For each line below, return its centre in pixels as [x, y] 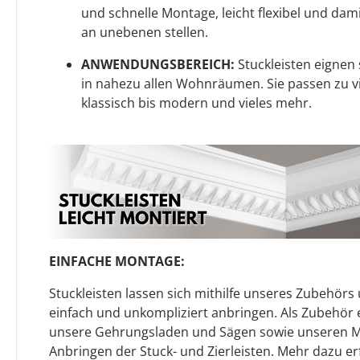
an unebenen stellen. [145, 32]
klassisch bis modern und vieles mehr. [196, 102]
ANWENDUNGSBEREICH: [158, 64]
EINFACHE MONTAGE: [117, 262]
